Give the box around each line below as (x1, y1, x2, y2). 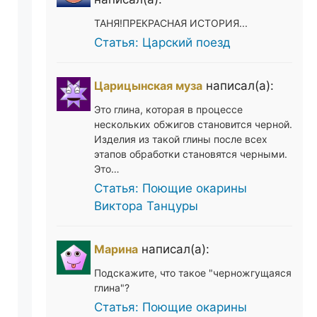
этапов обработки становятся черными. (93, 147, 287, 160)
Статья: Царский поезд (93, 35, 231, 50)
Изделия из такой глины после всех (93, 132, 267, 145)
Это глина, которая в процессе (93, 103, 243, 115)
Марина (93, 241, 138, 256)
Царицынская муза (93, 78, 202, 93)
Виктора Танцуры (93, 198, 198, 213)
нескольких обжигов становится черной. (93, 117, 292, 130)
